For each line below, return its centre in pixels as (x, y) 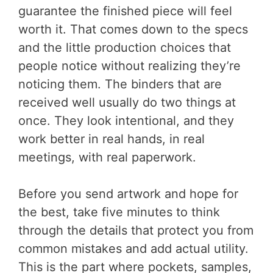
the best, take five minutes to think (119, 212)
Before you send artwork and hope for (128, 194)
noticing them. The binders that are (120, 84)
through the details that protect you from (136, 231)
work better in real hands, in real (112, 139)
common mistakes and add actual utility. (133, 249)
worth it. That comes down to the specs (133, 30)
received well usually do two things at (127, 103)
